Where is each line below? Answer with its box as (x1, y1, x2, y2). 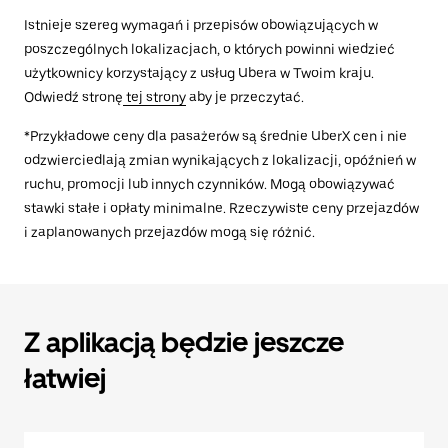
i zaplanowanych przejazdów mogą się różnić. (24, 224, 315, 240)
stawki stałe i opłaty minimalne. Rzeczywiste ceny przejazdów (24, 200, 419, 216)
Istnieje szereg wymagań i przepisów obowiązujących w (24, 17, 378, 33)
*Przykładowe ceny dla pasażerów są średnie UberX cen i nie (24, 128, 407, 144)
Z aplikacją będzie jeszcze (24, 325, 344, 359)
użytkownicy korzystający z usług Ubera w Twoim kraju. (24, 65, 374, 81)
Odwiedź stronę (24, 89, 123, 105)
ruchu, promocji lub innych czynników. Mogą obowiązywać (24, 176, 395, 192)
